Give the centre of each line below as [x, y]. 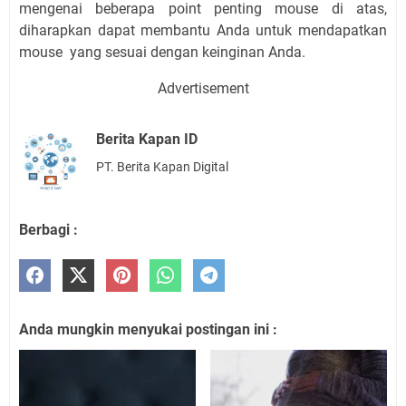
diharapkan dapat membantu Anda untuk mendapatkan [203, 31]
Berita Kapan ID [147, 140]
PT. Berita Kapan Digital [162, 167]
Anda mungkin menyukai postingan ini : [148, 329]
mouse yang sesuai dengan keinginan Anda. [162, 53]
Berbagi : [48, 229]
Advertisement [203, 89]
